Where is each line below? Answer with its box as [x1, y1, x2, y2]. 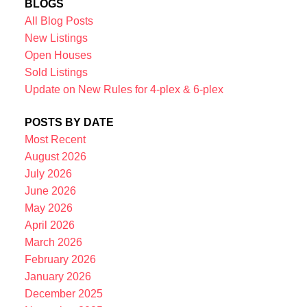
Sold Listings [24, 66, 88, 79]
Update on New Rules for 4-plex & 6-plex [24, 84, 223, 96]
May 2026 [24, 201, 73, 214]
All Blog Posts [24, 15, 93, 27]
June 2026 [24, 184, 76, 197]
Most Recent [24, 133, 86, 145]
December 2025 [24, 287, 103, 299]
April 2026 [24, 219, 75, 231]
